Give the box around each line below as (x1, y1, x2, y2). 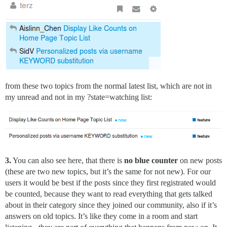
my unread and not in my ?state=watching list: (5, 93, 152, 102)
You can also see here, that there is (11, 156, 124, 165)
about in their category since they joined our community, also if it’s (5, 201, 217, 210)
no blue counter (124, 156, 178, 165)
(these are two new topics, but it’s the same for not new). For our (5, 167, 211, 176)
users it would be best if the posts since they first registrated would (5, 178, 216, 187)
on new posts (178, 156, 222, 165)
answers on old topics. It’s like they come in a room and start (5, 212, 198, 221)
